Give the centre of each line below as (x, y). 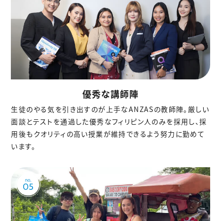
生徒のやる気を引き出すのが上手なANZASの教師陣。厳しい (110, 109)
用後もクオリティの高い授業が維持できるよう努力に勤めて (108, 134)
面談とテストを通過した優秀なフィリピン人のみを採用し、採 (109, 122)
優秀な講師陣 (110, 94)
